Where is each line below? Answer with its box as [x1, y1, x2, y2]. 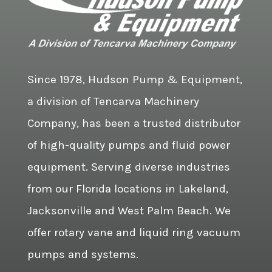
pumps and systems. [27, 247, 138, 261]
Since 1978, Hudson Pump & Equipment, [27, 72, 242, 86]
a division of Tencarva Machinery [27, 94, 199, 108]
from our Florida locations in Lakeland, [27, 182, 228, 195]
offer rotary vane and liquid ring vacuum [27, 225, 240, 239]
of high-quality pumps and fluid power [27, 138, 230, 152]
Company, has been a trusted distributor [27, 116, 240, 130]
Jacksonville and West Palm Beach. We [27, 203, 231, 217]
